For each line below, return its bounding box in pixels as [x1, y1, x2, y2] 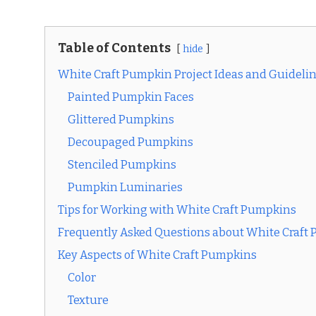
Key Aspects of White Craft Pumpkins [58, 248, 257, 262]
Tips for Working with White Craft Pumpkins [58, 203, 296, 217]
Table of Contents [58, 40, 171, 56]
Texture [68, 293, 109, 308]
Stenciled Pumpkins [68, 158, 176, 172]
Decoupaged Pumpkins [68, 135, 193, 150]
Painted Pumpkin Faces [68, 90, 194, 104]
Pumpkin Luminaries [68, 181, 183, 195]
